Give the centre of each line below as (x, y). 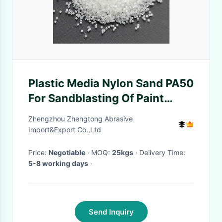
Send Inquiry (111, 212)
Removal (51, 113)
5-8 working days (58, 163)
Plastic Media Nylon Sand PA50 (111, 83)
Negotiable (67, 152)
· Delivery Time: (162, 152)
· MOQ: (102, 152)
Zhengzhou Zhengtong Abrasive (81, 119)
